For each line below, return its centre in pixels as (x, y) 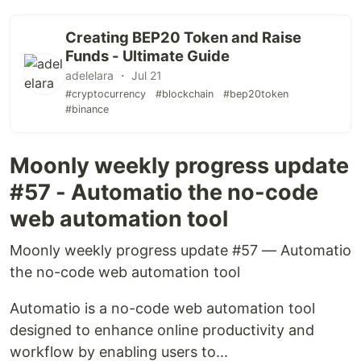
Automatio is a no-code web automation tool (162, 308)
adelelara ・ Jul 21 (114, 75)
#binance (87, 109)
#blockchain (185, 94)
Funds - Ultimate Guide (147, 56)
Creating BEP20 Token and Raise (183, 37)
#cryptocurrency (106, 94)
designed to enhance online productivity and (162, 330)
